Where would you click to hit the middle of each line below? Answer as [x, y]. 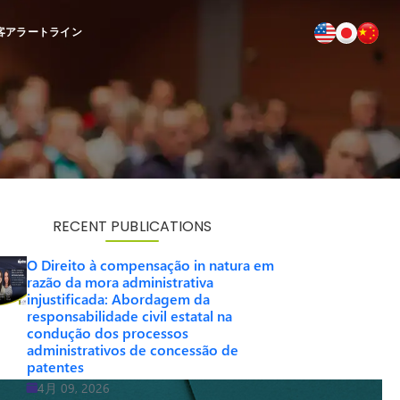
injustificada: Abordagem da [118, 299]
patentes [55, 367]
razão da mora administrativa [120, 282]
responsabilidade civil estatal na [129, 316]
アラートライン [44, 32]
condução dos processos [108, 333]
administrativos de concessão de [133, 350]
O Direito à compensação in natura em [150, 265]
